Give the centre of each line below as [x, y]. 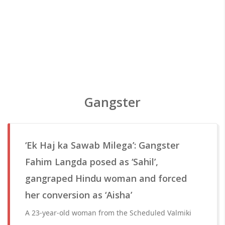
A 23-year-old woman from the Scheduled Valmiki [108, 213]
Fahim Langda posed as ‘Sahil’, [92, 162]
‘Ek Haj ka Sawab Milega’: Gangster [102, 145]
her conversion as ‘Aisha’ [79, 195]
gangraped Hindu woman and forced [106, 178]
